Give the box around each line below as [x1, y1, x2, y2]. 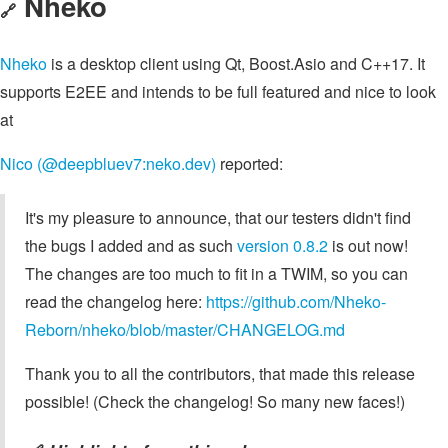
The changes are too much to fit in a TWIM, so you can [25, 262, 408, 286]
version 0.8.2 [237, 234, 328, 258]
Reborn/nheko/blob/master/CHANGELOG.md [25, 318, 345, 342]
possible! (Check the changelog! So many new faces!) [25, 390, 405, 414]
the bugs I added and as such [25, 234, 237, 258]
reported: [216, 152, 283, 176]
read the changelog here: [25, 290, 206, 314]
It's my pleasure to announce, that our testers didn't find [25, 206, 411, 230]
